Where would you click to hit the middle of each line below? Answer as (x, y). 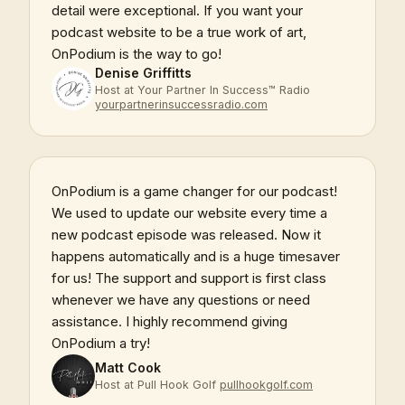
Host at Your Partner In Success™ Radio (202, 89)
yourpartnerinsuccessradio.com (181, 104)
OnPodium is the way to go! (137, 53)
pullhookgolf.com (266, 384)
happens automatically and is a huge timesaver (196, 256)
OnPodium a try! (101, 343)
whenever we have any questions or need (181, 299)
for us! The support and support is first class (189, 278)
